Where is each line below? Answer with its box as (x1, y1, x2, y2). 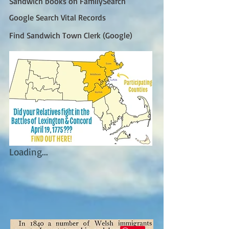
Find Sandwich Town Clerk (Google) (9, 30, 132, 40)
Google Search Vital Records (9, 12, 106, 22)
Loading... (9, 145, 48, 158)
